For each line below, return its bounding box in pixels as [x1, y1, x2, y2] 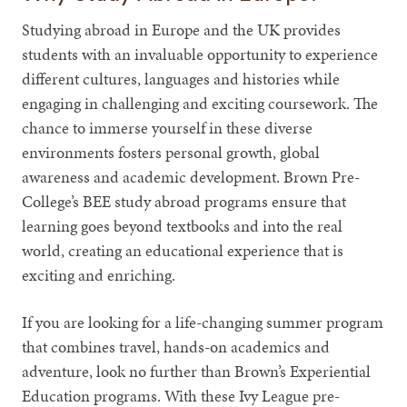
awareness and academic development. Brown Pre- [22, 164, 361, 188]
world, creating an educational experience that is [22, 238, 344, 262]
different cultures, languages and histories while [22, 66, 341, 90]
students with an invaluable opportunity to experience [22, 42, 379, 65]
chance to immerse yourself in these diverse [22, 115, 313, 139]
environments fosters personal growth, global [22, 140, 321, 164]
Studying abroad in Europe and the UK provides [22, 17, 342, 41]
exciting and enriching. [22, 263, 176, 286]
